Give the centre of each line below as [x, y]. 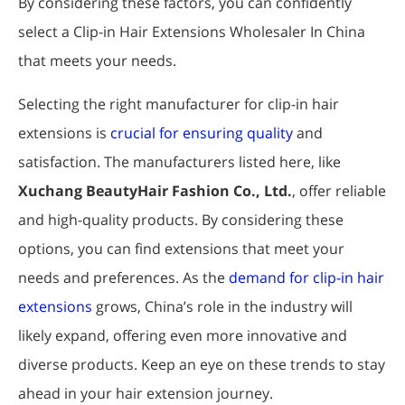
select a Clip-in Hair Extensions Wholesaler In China [192, 31]
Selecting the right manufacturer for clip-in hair [179, 104]
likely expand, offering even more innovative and [183, 335]
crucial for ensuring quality [202, 132]
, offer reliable [339, 190]
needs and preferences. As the [123, 277]
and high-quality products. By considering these [181, 219]
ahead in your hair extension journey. [146, 393]
